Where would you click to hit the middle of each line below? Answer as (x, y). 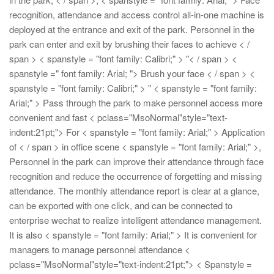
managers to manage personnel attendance (96, 249)
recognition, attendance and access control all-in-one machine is (137, 14)
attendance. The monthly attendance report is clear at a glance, (134, 190)
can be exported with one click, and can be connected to (121, 205)
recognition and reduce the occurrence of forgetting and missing (135, 176)
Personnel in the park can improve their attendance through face (136, 161)
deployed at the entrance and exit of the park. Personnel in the (132, 29)
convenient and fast (48, 117)
